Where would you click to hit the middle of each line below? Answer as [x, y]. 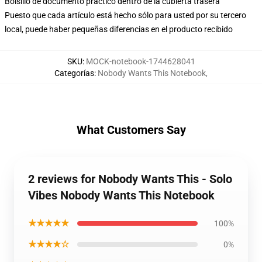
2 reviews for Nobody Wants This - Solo [130, 179]
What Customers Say [131, 130]
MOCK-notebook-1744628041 [140, 61]
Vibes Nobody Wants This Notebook [121, 195]
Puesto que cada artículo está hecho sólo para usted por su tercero [125, 15]
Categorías [74, 73]
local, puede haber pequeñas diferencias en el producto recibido [119, 29]
